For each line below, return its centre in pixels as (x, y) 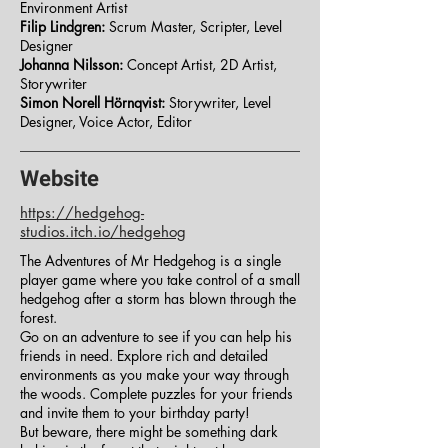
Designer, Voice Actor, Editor (106, 121)
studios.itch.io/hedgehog (103, 231)
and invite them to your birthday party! (135, 412)
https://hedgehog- (82, 212)
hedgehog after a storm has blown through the (158, 298)
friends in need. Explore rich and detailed (144, 355)
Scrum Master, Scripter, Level (193, 26)
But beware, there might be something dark (149, 431)
